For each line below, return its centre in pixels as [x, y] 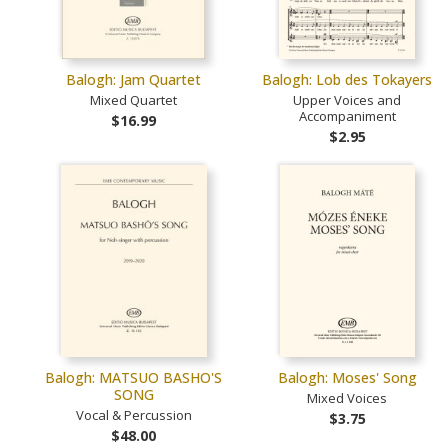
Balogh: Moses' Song [347, 378]
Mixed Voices [347, 398]
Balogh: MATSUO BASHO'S [134, 378]
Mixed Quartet [134, 100]
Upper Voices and [347, 100]
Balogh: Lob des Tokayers [347, 80]
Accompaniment [347, 116]
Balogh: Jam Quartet [134, 80]
